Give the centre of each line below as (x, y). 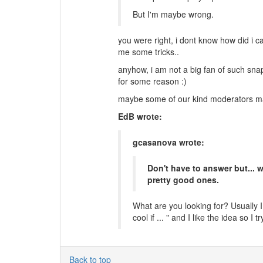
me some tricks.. (148, 51)
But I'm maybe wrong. (173, 14)
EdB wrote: (140, 116)
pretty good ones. (183, 179)
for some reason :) (152, 81)
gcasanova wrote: (168, 142)
